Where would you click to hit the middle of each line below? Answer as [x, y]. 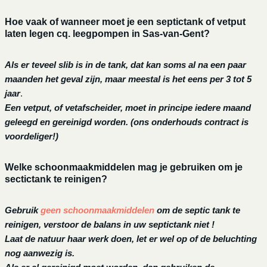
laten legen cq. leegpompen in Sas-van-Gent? [107, 34]
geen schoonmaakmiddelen [98, 210]
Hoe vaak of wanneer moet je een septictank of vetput [125, 22]
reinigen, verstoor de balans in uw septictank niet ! [109, 225]
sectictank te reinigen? [56, 179]
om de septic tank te [198, 210]
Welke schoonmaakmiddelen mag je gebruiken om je [123, 167]
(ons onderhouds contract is [189, 122]
